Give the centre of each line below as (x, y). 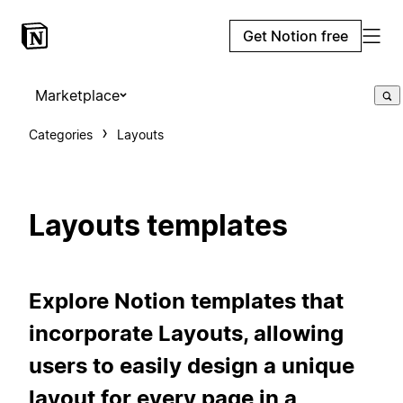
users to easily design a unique (192, 365)
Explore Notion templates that (186, 300)
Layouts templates (158, 226)
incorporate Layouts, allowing (186, 333)
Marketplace (77, 95)
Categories (61, 134)
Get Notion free (296, 36)
